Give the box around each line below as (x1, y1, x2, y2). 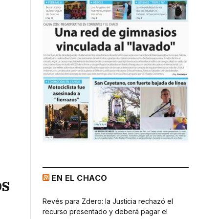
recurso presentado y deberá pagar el (43, 207, 168, 216)
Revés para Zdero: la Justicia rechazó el (43, 197, 173, 205)
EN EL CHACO (51, 173, 108, 183)
